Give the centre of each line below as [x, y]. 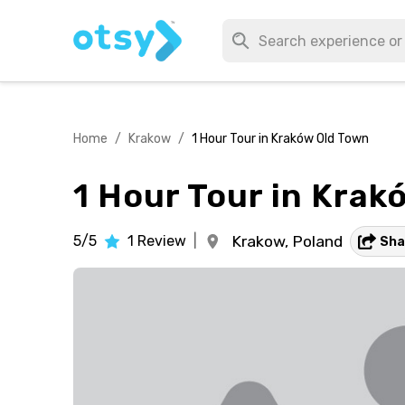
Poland [317, 241]
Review [161, 241]
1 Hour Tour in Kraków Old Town [280, 139]
